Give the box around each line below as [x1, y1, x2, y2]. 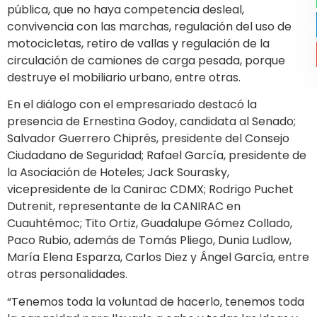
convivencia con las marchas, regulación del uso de [7, 18, 292, 35]
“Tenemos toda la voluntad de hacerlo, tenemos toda [7, 293, 304, 310]
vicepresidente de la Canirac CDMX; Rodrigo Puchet [7, 181, 294, 198]
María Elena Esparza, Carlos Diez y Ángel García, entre [7, 249, 309, 266]
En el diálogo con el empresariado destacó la [7, 96, 257, 113]
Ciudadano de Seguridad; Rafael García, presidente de [7, 147, 306, 164]
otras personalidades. [7, 266, 127, 283]
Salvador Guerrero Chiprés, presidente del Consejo [7, 130, 289, 147]
